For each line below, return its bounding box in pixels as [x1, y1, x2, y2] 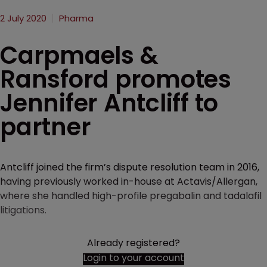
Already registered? [87, 236, 180, 250]
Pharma [59, 12, 94, 24]
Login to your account [83, 251, 184, 265]
